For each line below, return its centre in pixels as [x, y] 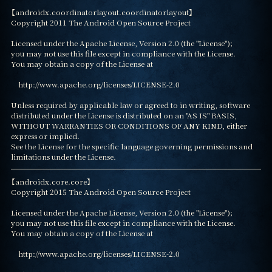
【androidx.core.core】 [51, 182]
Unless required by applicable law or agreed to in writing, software [130, 104]
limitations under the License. [63, 156]
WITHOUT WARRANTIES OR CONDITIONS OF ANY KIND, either [129, 125]
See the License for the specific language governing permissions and [131, 146]
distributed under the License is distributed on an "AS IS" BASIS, [124, 115]
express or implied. [45, 135]
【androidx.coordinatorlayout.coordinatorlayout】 [102, 12]
